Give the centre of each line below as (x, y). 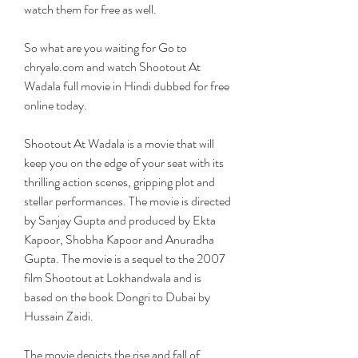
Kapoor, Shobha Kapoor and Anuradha (119, 239)
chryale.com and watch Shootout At (112, 67)
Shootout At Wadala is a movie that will (119, 143)
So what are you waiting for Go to (105, 48)
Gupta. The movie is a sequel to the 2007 (125, 259)
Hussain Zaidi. (59, 316)
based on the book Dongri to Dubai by (117, 297)
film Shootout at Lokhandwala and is (113, 278)
